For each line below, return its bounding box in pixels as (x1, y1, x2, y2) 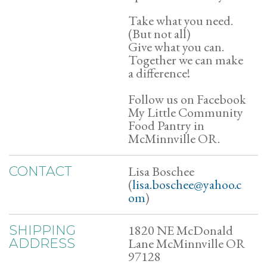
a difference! (128, 64, 190, 82)
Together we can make (128, 51, 243, 69)
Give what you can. (128, 38, 224, 55)
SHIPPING (9, 222, 76, 238)
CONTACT (9, 163, 72, 179)
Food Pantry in (128, 117, 204, 134)
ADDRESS (9, 235, 75, 252)
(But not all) (128, 25, 191, 42)
